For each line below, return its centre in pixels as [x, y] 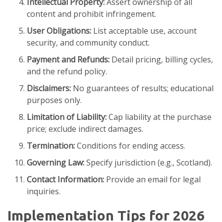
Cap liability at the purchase [159, 117]
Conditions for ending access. [130, 146]
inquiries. [44, 192]
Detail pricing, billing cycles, [161, 60]
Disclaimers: [49, 88]
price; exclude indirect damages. [85, 129]
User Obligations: [59, 31]
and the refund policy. [67, 72]
